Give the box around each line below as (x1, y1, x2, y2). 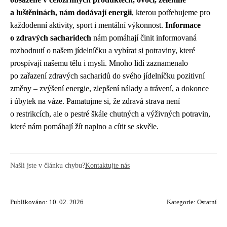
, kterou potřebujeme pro (132, 8, 210, 17)
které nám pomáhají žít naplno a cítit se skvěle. (10, 122, 159, 131)
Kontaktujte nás (85, 161, 130, 169)
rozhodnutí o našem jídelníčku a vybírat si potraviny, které (10, 46, 195, 55)
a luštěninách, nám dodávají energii (10, 8, 132, 17)
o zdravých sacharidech (10, 33, 91, 42)
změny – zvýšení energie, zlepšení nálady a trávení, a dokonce (10, 84, 209, 93)
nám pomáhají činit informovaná (91, 33, 197, 42)
